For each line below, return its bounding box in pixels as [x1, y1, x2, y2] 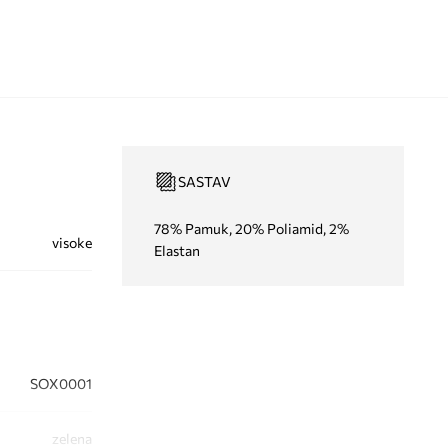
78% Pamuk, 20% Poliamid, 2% [153, 219, 349, 237]
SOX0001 [29, 374, 92, 392]
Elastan [153, 241, 200, 259]
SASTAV [177, 172, 231, 190]
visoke [51, 233, 92, 251]
